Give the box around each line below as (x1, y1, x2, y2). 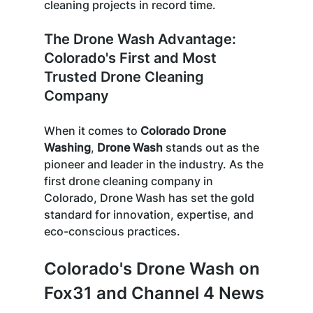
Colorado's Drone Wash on (43, 258, 264, 279)
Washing (43, 140, 91, 154)
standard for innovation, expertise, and (43, 207, 256, 221)
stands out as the (162, 140, 262, 154)
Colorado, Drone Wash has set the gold (43, 190, 257, 205)
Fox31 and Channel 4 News (43, 282, 264, 303)
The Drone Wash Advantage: (43, 30, 240, 48)
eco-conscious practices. (43, 224, 183, 238)
